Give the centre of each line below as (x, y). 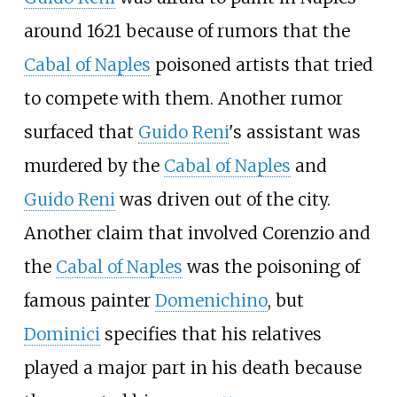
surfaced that (81, 132)
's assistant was (294, 132)
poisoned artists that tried (261, 64)
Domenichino (211, 300)
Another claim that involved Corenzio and (197, 233)
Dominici (62, 334)
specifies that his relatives (210, 334)
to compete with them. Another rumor (183, 98)
